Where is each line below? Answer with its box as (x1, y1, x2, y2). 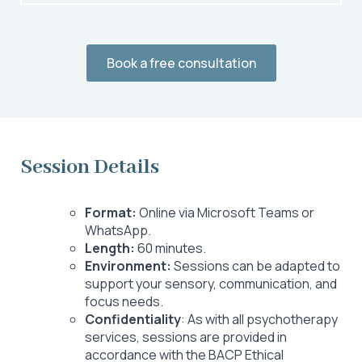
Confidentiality (85, 310, 181, 328)
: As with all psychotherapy (181, 310, 338, 328)
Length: (85, 239, 135, 257)
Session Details (20, 154, 164, 181)
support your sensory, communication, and (85, 275, 337, 293)
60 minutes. (135, 239, 206, 257)
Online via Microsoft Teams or (137, 204, 314, 221)
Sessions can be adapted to (171, 257, 340, 275)
